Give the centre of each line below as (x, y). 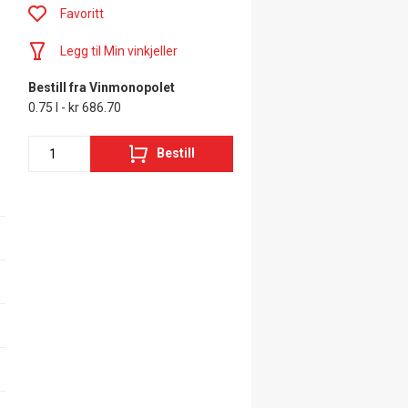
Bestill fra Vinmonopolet (102, 87)
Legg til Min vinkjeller (119, 51)
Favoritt (82, 13)
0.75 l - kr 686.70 (75, 107)
